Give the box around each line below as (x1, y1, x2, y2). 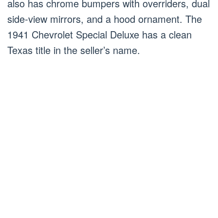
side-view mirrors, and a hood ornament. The (7, 11, 202, 26)
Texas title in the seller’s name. (7, 42, 140, 57)
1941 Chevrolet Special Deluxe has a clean (7, 27, 192, 41)
